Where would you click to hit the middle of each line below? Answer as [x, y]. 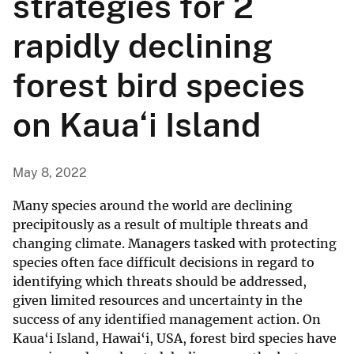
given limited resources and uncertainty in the [158, 301]
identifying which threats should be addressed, [160, 282]
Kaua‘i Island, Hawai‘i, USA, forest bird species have [175, 339]
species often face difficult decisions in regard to [164, 263]
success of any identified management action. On [167, 320]
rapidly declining [143, 46]
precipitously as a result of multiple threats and [160, 225]
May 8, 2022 [50, 173]
